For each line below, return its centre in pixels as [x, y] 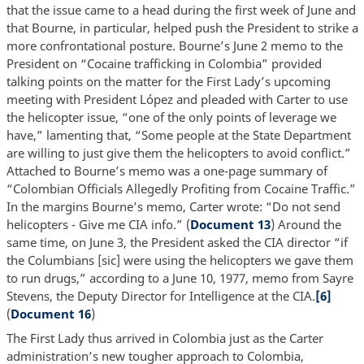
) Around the [305, 225]
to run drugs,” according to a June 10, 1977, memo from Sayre [180, 278]
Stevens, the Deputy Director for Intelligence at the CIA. [160, 296]
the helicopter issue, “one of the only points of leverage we [171, 117]
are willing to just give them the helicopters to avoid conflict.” [178, 153]
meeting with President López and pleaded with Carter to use [177, 100]
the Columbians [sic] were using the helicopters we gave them [180, 260]
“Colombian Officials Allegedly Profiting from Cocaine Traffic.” [181, 189]
